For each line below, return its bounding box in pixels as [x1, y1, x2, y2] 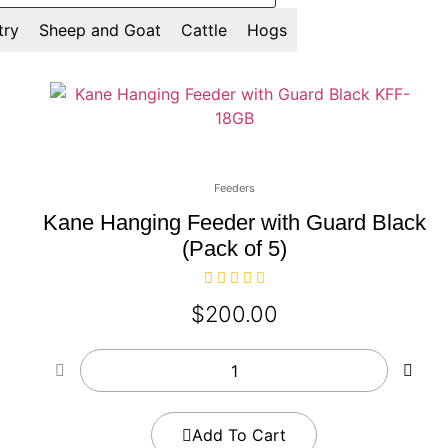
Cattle [180, 20, 227, 41]
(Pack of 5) [181, 236, 287, 262]
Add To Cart [192, 425, 286, 446]
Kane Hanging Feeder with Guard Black [42, 210, 426, 236]
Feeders [213, 181, 255, 196]
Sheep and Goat [38, 20, 161, 41]
